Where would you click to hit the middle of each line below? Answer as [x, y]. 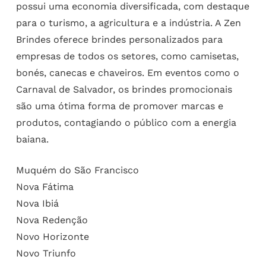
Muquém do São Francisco [77, 170]
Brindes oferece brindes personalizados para [119, 39]
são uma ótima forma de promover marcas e [119, 106]
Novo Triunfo [46, 253]
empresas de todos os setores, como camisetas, [127, 56]
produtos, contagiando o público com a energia [126, 122]
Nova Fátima [45, 186]
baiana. [32, 139]
